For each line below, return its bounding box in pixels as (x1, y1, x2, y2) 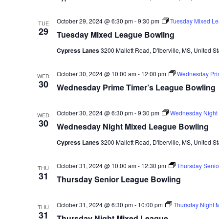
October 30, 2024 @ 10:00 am (56, 69, 136, 78)
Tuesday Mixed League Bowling (56, 29, 175, 40)
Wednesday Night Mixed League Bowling (56, 121, 209, 132)
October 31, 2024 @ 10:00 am (56, 161, 136, 170)
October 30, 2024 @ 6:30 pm (56, 109, 133, 117)
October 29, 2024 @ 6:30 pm (56, 17, 133, 25)
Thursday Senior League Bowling (56, 174, 181, 185)
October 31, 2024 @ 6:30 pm (56, 200, 133, 209)
